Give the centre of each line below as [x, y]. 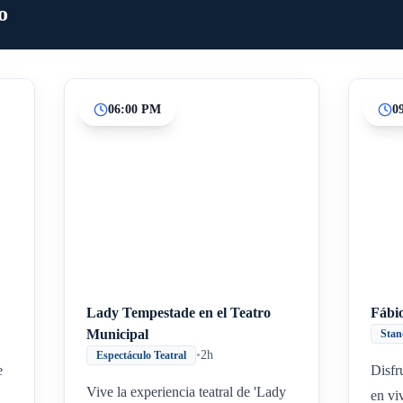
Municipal [118, 334]
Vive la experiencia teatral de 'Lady [187, 392]
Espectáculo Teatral [142, 355]
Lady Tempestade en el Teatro [179, 313]
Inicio [184, 179]
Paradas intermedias [234, 179]
